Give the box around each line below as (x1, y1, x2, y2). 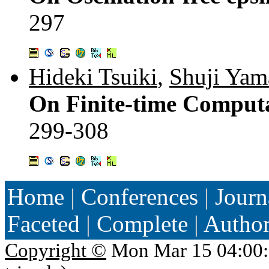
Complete (97, 210, 188, 237)
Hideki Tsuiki (29, 63, 157, 89)
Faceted (7, 210, 80, 237)
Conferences (81, 183, 198, 210)
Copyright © (5, 239, 106, 261)
